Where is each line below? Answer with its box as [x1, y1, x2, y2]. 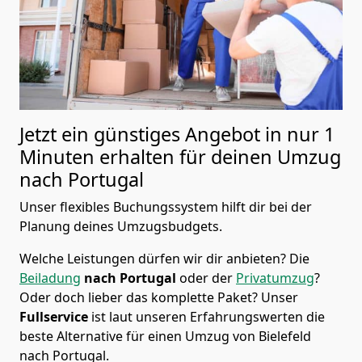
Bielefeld [259, 327, 311, 346]
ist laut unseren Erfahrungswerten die [91, 308, 325, 326]
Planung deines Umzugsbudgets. [19, 217, 222, 236]
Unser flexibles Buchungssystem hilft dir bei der [19, 198, 312, 217]
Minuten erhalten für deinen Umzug [19, 144, 341, 170]
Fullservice [19, 308, 91, 326]
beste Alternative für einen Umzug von [19, 327, 259, 346]
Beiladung [19, 269, 81, 288]
